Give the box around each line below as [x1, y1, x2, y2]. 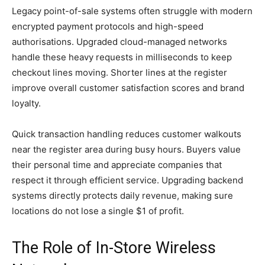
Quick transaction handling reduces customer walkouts [12, 128, 241, 140]
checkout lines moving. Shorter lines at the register [12, 66, 227, 78]
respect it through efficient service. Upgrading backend [12, 174, 243, 186]
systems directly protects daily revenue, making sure [12, 189, 233, 201]
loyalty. [12, 97, 41, 109]
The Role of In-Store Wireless [12, 238, 216, 257]
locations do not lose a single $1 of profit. [12, 205, 184, 216]
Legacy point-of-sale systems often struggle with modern [12, 5, 253, 17]
